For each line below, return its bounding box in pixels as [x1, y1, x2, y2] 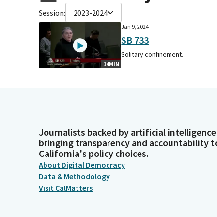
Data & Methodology [39, 171, 110, 182]
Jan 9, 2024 [121, 22, 149, 30]
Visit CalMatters [39, 183, 93, 193]
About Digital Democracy [39, 160, 125, 170]
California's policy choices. [39, 147, 149, 160]
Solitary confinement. [121, 49, 184, 59]
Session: [39, 7, 65, 17]
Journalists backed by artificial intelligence [39, 126, 216, 139]
